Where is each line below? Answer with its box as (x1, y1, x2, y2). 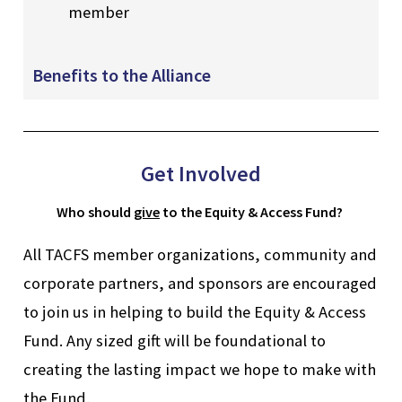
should (85, 203, 134, 222)
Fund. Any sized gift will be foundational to (23, 330, 326, 352)
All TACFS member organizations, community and (23, 244, 377, 266)
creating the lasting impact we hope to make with (23, 359, 376, 380)
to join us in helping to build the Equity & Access (23, 301, 366, 323)
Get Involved (141, 160, 261, 188)
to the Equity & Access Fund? (160, 203, 345, 222)
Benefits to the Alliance (32, 64, 211, 87)
